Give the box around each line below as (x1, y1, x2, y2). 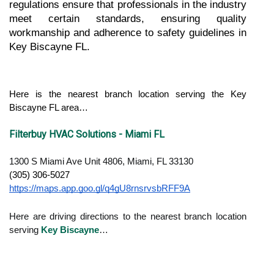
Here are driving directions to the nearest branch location (9, 211, 246, 221)
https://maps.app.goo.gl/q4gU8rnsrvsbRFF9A (9, 183, 190, 193)
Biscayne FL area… (9, 102, 88, 113)
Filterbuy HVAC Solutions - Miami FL (9, 128, 165, 140)
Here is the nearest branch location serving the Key (9, 89, 246, 99)
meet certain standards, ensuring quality (9, 12, 246, 24)
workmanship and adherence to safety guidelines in (9, 26, 246, 39)
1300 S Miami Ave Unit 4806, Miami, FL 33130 (9, 156, 193, 166)
